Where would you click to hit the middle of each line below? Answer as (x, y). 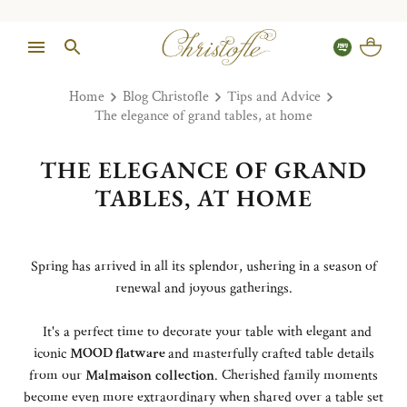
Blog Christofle (165, 97)
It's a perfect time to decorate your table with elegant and (203, 332)
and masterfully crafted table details (271, 353)
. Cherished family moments (296, 375)
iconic (51, 353)
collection (185, 375)
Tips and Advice (273, 97)
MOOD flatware (119, 353)
